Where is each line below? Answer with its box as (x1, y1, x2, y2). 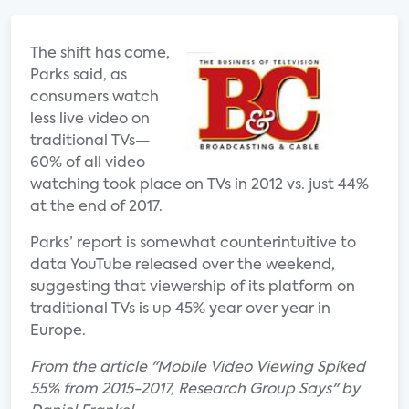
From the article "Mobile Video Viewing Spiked (30, 361, 365, 375)
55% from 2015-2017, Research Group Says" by (30, 383, 360, 397)
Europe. (30, 324, 89, 339)
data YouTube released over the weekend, (30, 258, 335, 273)
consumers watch (30, 90, 159, 105)
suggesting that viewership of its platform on (30, 280, 355, 295)
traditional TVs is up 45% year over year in (30, 302, 330, 317)
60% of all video (30, 156, 145, 171)
